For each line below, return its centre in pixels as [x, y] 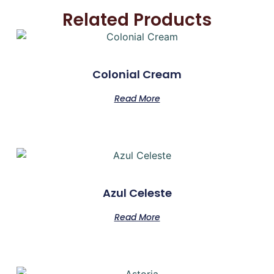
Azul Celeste [137, 193]
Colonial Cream [137, 75]
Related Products [137, 20]
